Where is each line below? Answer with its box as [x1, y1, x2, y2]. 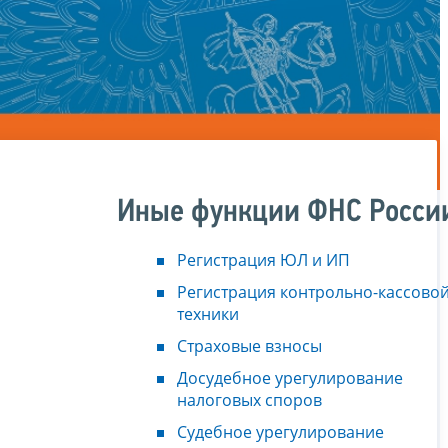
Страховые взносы [177, 334, 322, 357]
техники [177, 302, 239, 325]
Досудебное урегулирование [177, 366, 403, 389]
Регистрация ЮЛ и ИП [177, 248, 350, 271]
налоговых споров [177, 388, 322, 411]
